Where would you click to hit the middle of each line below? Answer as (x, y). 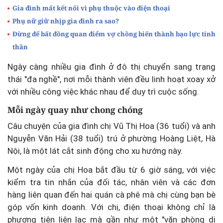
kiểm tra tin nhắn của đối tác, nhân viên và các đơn (111, 182)
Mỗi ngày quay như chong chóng (75, 110)
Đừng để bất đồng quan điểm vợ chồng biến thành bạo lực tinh (114, 34)
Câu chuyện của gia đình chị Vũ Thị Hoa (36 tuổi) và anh (111, 126)
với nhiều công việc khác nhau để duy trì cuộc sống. (103, 92)
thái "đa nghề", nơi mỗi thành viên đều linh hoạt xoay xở (111, 79)
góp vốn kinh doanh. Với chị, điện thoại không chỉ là (111, 207)
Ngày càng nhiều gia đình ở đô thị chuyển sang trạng (111, 67)
